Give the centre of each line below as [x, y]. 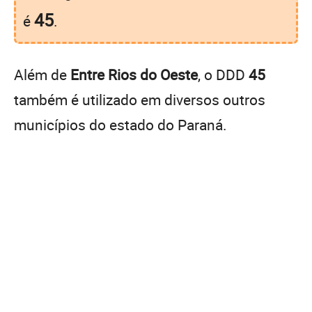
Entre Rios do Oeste [134, 74]
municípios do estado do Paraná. [120, 124]
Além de [42, 74]
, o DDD [223, 74]
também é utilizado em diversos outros [140, 99]
